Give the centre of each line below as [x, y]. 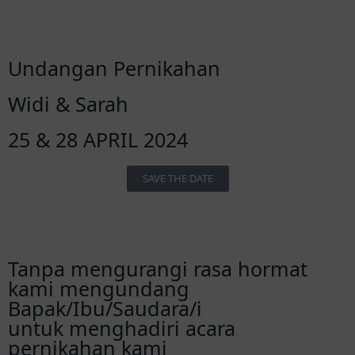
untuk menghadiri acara [122, 328]
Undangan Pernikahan [114, 68]
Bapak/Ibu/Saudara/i [105, 308]
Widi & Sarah [68, 104]
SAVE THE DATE [177, 178]
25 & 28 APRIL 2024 [98, 139]
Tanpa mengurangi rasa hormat [158, 269]
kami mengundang [99, 288]
